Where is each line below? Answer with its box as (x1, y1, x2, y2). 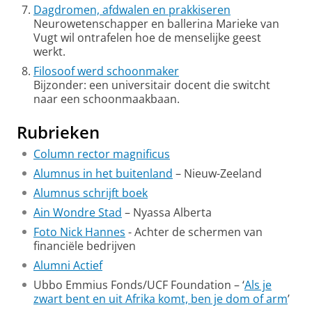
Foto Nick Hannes (33, 224, 125, 240)
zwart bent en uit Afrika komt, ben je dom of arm (33, 291, 288, 306)
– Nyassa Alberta (122, 205, 212, 220)
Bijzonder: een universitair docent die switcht (33, 77, 270, 93)
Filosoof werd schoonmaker (33, 63, 179, 79)
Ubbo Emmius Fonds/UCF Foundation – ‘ (33, 277, 244, 292)
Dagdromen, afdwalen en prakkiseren (33, 2, 231, 17)
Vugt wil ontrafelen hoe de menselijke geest (33, 30, 261, 45)
